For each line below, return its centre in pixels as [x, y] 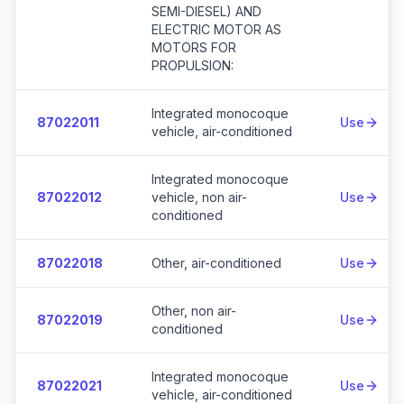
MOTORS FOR [194, 47]
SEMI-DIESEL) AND [207, 11]
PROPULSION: [193, 65]
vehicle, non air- [199, 197]
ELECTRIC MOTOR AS [216, 29]
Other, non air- [194, 311]
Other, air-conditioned [216, 263]
